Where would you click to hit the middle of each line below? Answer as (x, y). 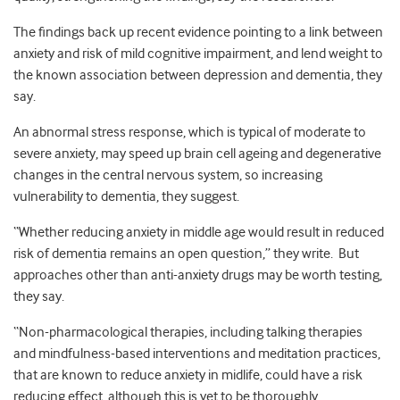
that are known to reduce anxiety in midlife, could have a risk (188, 375)
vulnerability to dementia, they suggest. (126, 197)
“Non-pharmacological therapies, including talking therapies (188, 333)
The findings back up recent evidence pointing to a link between (198, 33)
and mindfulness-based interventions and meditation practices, (197, 354)
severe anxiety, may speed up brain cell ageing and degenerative (197, 154)
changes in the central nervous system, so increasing (168, 175)
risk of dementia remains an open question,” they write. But (186, 254)
